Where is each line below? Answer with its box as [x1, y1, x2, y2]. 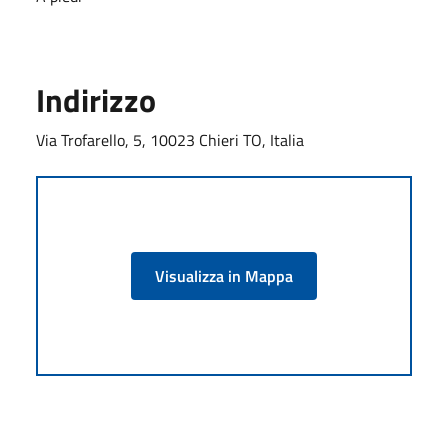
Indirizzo [36, 75, 156, 124]
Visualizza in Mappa [155, 263, 293, 288]
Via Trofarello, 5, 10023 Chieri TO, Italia [36, 127, 304, 152]
